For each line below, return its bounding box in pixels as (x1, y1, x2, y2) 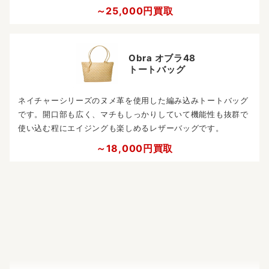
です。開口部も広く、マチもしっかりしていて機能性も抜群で (18, 109, 249, 119)
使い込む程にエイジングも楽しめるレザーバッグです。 (18, 123, 224, 133)
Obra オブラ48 (128, 52, 196, 64)
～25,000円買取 (95, 5, 174, 17)
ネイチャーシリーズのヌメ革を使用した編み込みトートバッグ (18, 95, 249, 106)
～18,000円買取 (96, 142, 173, 155)
